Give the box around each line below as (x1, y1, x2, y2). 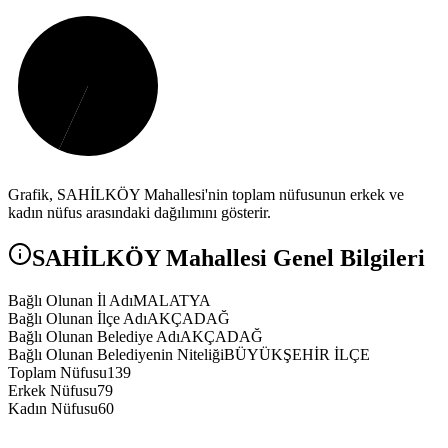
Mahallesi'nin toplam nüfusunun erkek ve (140, 186, 404, 204)
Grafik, (8, 186, 57, 204)
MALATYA (133, 292, 211, 310)
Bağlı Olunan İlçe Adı (8, 310, 147, 328)
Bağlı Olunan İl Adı (8, 292, 133, 310)
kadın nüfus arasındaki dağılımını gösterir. (8, 204, 271, 222)
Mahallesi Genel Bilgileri (160, 245, 425, 272)
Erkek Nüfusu (8, 382, 97, 400)
